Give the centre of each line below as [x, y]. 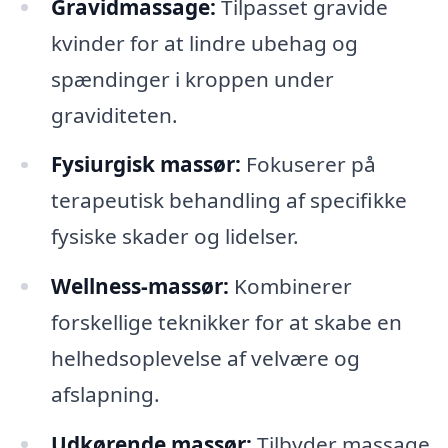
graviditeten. [114, 114]
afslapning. [105, 394]
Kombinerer [290, 286]
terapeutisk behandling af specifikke [228, 200]
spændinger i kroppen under [192, 78]
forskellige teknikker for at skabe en [226, 322]
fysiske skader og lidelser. [174, 236]
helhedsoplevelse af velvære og [205, 358]
